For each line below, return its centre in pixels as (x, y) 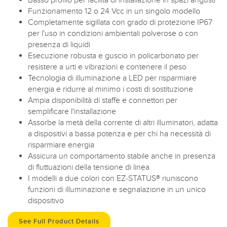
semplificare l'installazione (72, 111)
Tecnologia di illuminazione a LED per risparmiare (112, 78)
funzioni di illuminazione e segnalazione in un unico (117, 189)
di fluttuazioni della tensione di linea (89, 167)
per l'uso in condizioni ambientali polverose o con (113, 33)
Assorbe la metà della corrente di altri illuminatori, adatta (123, 122)
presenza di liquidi (59, 44)
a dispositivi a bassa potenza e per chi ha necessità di (119, 134)
